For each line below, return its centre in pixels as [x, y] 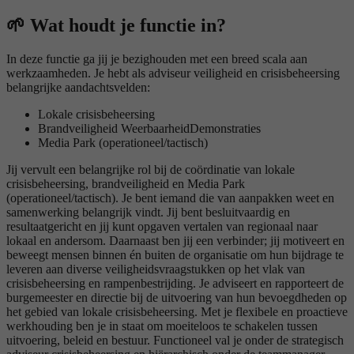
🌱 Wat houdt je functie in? [116, 26]
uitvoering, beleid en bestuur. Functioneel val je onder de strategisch [175, 341]
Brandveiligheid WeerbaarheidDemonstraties [149, 129]
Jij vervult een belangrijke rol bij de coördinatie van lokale [151, 170]
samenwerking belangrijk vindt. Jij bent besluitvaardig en [148, 213]
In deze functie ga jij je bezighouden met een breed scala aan [157, 59]
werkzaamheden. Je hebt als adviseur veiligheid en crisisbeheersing [173, 73]
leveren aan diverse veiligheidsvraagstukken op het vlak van [156, 269]
